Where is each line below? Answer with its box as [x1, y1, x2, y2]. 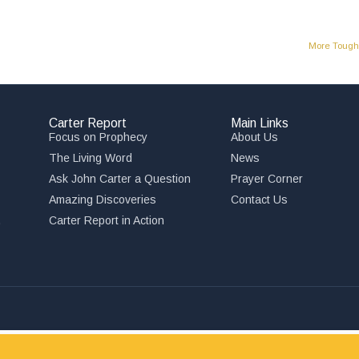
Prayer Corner [230, 172, 303, 186]
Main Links [230, 116, 288, 131]
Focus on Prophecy [49, 131, 148, 144]
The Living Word [49, 151, 133, 165]
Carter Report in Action [49, 214, 165, 228]
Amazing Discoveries [49, 193, 157, 207]
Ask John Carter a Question [49, 172, 192, 186]
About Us [230, 131, 278, 144]
